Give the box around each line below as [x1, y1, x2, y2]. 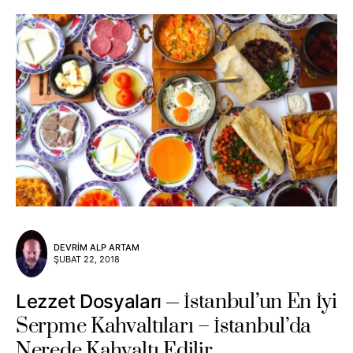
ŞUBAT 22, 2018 [54, 254, 120, 266]
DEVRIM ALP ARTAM [54, 242, 139, 254]
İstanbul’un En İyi [184, 288, 337, 315]
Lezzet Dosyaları [16, 289, 162, 313]
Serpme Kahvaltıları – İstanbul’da [16, 313, 312, 340]
